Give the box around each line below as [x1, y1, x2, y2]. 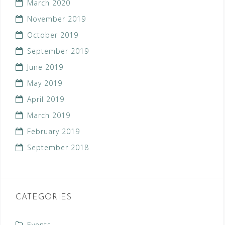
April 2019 [27, 94, 64, 104]
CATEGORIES [16, 193, 72, 202]
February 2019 [27, 127, 80, 137]
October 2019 [27, 30, 78, 40]
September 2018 [27, 143, 89, 153]
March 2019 [27, 110, 70, 121]
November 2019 [27, 14, 86, 24]
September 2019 [27, 46, 89, 56]
